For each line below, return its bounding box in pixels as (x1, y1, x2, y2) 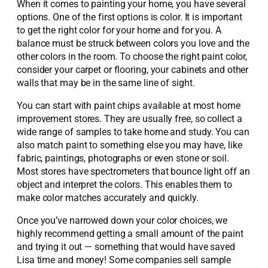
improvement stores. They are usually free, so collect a (17, 113, 242, 125)
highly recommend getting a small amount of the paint (17, 228, 243, 240)
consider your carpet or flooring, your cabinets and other (17, 63, 249, 75)
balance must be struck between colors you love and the (17, 37, 249, 49)
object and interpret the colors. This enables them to (17, 179, 232, 191)
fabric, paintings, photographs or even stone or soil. (17, 153, 229, 165)
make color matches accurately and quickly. (17, 192, 199, 204)
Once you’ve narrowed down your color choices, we (17, 215, 228, 227)
